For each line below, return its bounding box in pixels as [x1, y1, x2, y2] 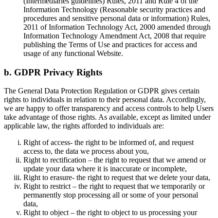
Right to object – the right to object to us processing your [23, 208, 197, 217]
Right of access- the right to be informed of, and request [23, 138, 194, 147]
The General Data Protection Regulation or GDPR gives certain [4, 87, 200, 95]
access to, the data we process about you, [23, 147, 149, 156]
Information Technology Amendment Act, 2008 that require [23, 31, 206, 40]
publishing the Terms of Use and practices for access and [23, 40, 197, 49]
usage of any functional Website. [23, 49, 123, 57]
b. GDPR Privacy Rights [4, 67, 102, 77]
